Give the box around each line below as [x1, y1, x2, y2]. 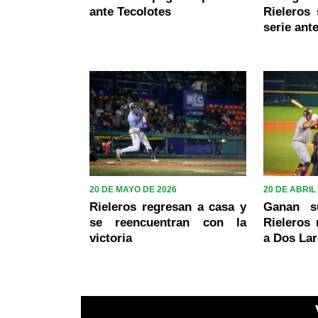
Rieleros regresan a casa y [89, 199, 247, 214]
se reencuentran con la [89, 215, 247, 229]
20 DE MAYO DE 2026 [89, 184, 177, 194]
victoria [89, 231, 132, 245]
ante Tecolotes [89, 5, 171, 19]
